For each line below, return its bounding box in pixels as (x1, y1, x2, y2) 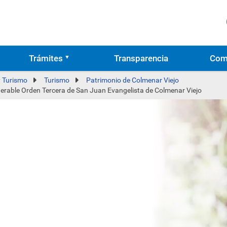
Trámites (28, 53, 63, 63)
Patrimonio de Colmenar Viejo (86, 76, 179, 84)
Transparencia (114, 53, 169, 63)
